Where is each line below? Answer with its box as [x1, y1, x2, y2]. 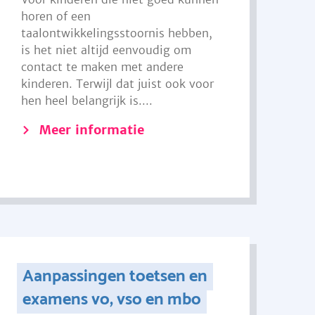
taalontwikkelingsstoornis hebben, [21, 26, 213, 40]
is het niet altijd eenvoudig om [21, 43, 192, 57]
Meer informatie [39, 122, 145, 138]
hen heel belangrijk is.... [21, 94, 153, 108]
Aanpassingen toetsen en [22, 263, 207, 290]
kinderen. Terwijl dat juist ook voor [21, 77, 214, 91]
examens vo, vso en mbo [22, 286, 201, 314]
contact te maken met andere [21, 60, 184, 74]
